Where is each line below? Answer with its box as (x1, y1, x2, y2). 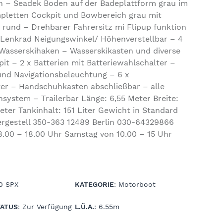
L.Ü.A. (74, 202, 94, 211)
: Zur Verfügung (18, 202, 72, 211)
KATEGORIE (74, 180, 114, 188)
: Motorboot (113, 180, 156, 188)
